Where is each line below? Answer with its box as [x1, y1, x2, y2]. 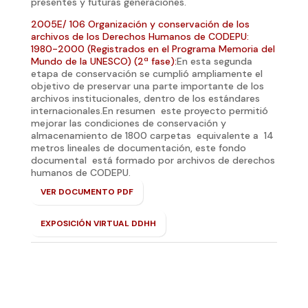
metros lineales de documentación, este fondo [30, 141, 246, 154]
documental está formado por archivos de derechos [30, 153, 275, 166]
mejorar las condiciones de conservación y [30, 116, 226, 129]
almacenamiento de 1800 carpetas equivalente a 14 [30, 129, 276, 142]
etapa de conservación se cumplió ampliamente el [30, 67, 263, 80]
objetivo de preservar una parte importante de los [30, 79, 264, 92]
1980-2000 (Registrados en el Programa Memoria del [30, 42, 275, 55]
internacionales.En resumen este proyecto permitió [30, 104, 268, 117]
